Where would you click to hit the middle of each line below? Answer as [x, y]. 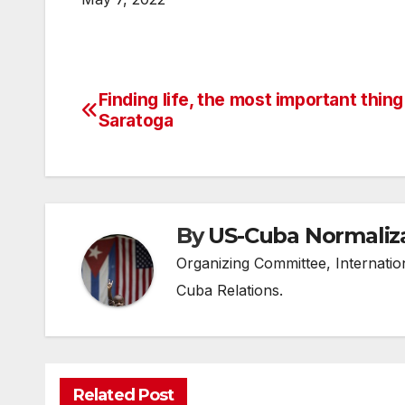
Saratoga [136, 121]
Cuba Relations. [230, 291]
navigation [154, 145]
